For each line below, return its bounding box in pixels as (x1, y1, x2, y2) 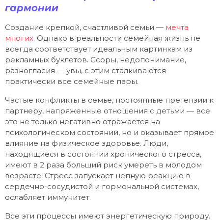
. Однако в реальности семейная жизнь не (33, 33, 200, 43)
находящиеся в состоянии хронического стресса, (5, 149, 201, 159)
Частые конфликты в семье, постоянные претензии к (5, 95, 214, 105)
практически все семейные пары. (5, 76, 138, 86)
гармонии (5, 1, 58, 14)
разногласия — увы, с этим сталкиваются (5, 65, 166, 75)
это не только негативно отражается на (5, 117, 160, 127)
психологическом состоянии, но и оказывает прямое (5, 128, 214, 137)
